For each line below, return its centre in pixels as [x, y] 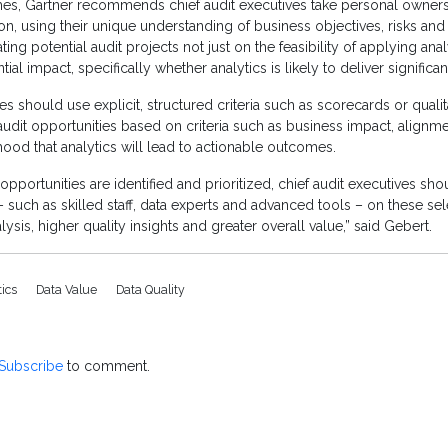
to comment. [106, 366]
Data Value [68, 290]
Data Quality [150, 290]
